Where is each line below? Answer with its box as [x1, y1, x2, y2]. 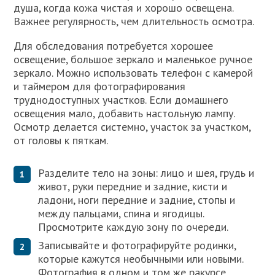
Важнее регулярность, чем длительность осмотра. [14, 14, 255, 29]
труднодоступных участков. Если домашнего [14, 93, 229, 107]
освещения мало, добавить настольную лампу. [14, 106, 235, 121]
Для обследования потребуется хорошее [14, 39, 214, 53]
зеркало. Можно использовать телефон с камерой [14, 66, 254, 80]
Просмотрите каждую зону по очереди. [38, 220, 229, 234]
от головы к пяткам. [14, 133, 109, 148]
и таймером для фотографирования [14, 79, 186, 94]
